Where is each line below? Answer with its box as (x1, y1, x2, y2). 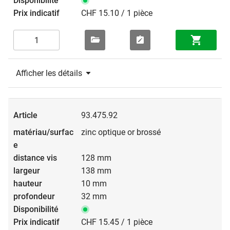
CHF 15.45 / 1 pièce (81, 217, 152, 227)
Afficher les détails (16, 68, 82, 79)
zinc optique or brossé (81, 127, 161, 138)
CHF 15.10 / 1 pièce (81, 8, 152, 18)
